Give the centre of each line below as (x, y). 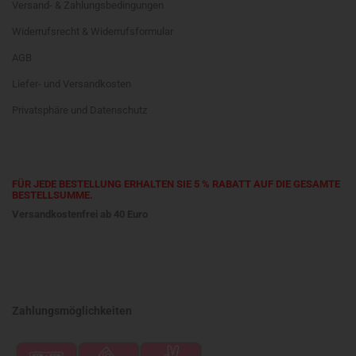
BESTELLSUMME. (52, 195)
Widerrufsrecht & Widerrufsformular (93, 31)
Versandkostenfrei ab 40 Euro (80, 214)
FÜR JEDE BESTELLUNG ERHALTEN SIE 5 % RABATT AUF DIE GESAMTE (176, 184)
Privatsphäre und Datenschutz (79, 110)
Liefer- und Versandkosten (72, 84)
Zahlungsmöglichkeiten (72, 311)
